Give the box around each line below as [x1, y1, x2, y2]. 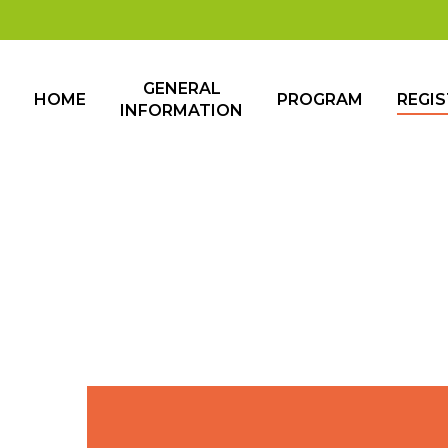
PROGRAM [277, 90, 363, 109]
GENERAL [142, 79, 221, 98]
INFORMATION [120, 101, 243, 120]
